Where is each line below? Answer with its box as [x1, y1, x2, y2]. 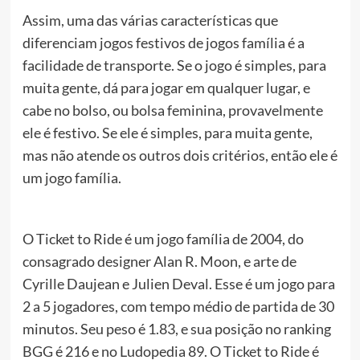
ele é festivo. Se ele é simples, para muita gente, [22, 123, 313, 141]
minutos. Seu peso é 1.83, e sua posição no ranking [22, 319, 331, 337]
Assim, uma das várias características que [22, 10, 278, 29]
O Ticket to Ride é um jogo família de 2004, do [22, 229, 304, 247]
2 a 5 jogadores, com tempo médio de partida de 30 [22, 297, 334, 315]
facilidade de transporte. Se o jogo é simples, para [22, 55, 326, 74]
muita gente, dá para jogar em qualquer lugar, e [22, 78, 310, 96]
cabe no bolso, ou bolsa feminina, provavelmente [22, 100, 323, 119]
